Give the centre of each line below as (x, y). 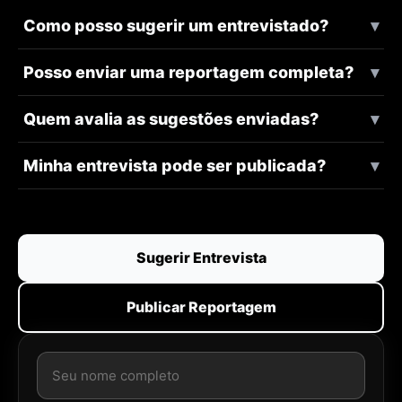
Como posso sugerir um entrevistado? (176, 25)
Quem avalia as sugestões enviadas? (171, 118)
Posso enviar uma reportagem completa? (188, 72)
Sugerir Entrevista (201, 257)
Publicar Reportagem (201, 306)
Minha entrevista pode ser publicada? (175, 165)
